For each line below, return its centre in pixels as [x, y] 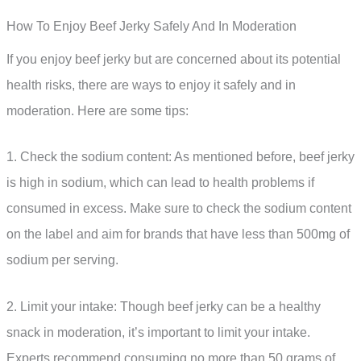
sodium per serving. [62, 260]
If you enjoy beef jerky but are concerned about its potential [174, 59]
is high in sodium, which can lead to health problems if [160, 183]
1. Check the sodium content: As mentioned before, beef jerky [180, 157]
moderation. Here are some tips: [98, 110]
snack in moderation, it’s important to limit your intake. [158, 333]
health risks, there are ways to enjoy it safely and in [151, 85]
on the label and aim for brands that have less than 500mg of [178, 234]
